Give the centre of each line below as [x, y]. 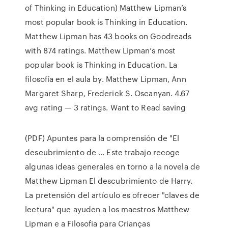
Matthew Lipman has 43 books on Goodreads [108, 36]
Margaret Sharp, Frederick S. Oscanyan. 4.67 [107, 93]
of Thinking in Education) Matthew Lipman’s [106, 8]
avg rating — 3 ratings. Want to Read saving [106, 107]
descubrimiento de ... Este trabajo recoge [103, 152]
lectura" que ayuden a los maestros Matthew [107, 209]
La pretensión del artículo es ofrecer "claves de [112, 195]
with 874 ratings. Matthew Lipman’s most [101, 50]
